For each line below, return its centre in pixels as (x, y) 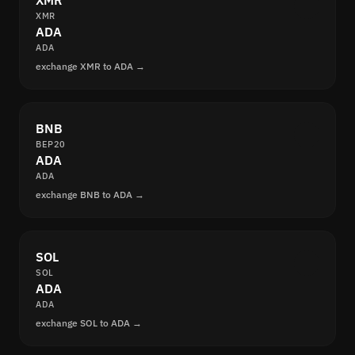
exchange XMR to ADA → (90, 67)
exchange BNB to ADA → (90, 195)
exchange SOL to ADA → (89, 323)
